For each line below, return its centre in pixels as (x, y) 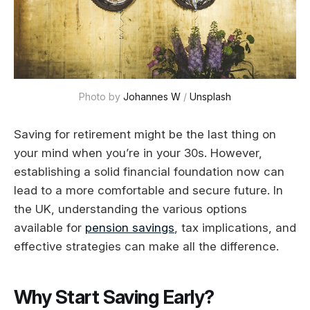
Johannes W (152, 96)
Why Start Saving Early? (114, 297)
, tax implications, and (235, 227)
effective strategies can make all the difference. (146, 246)
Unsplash (210, 96)
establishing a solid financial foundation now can (149, 171)
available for (49, 227)
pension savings (130, 227)
